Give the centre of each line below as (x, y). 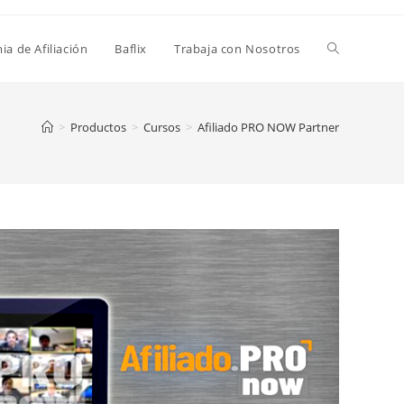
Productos (98, 127)
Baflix (131, 49)
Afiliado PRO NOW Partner (268, 127)
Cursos (162, 127)
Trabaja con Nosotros (237, 49)
